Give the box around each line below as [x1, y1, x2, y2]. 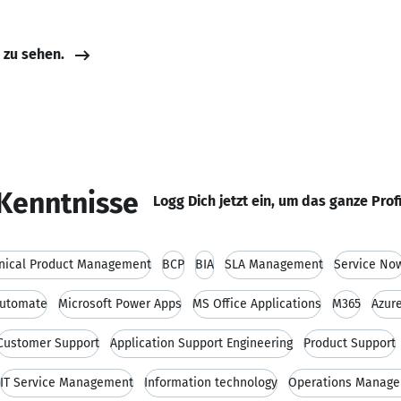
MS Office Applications [192, 296, 321, 311]
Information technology [144, 375, 277, 390]
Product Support [303, 336, 396, 351]
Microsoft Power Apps [58, 296, 182, 311]
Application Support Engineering [110, 336, 293, 351]
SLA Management [225, 257, 323, 272]
